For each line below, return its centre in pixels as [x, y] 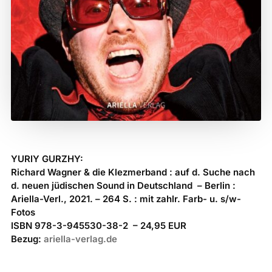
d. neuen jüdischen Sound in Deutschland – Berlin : [123, 186]
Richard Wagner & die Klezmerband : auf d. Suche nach [133, 172]
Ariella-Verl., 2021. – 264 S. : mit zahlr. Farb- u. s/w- [126, 199]
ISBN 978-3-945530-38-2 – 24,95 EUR [98, 226]
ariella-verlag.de [80, 239]
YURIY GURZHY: [47, 159]
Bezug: [27, 239]
